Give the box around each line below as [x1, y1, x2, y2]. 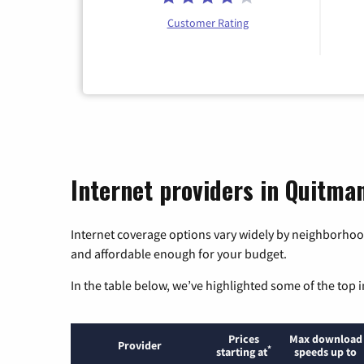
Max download [288, 331, 362, 346]
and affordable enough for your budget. [71, 245, 287, 262]
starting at [216, 344, 267, 359]
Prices [228, 331, 259, 346]
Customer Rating [167, 15, 249, 31]
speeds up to [294, 344, 357, 359]
